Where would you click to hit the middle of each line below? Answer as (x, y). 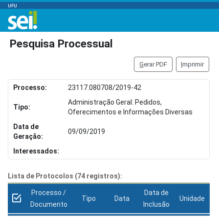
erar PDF (156, 64)
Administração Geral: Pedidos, (115, 102)
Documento (49, 205)
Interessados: (36, 151)
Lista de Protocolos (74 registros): (65, 176)
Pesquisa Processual (61, 44)
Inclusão (156, 205)
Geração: (28, 136)
